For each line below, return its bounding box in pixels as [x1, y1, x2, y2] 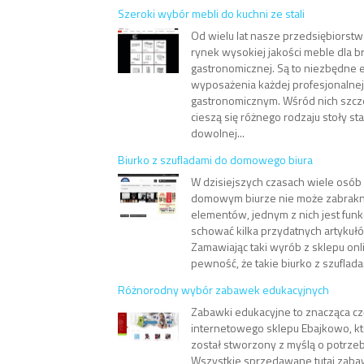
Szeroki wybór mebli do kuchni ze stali [118, 4, 305, 22]
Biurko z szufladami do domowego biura [118, 150, 313, 168]
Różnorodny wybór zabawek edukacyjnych [118, 280, 329, 298]
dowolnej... [190, 123, 245, 141]
